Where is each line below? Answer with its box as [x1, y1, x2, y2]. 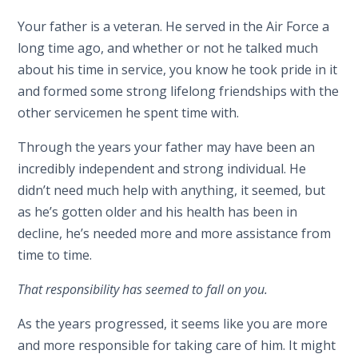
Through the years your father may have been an [18, 137, 316, 156]
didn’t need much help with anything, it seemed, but [18, 181, 326, 199]
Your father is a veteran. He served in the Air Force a [18, 17, 330, 35]
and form [18, 82, 74, 100]
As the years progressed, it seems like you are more [18, 314, 328, 332]
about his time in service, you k [18, 60, 203, 78]
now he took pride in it [202, 60, 338, 78]
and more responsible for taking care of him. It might [18, 336, 336, 354]
